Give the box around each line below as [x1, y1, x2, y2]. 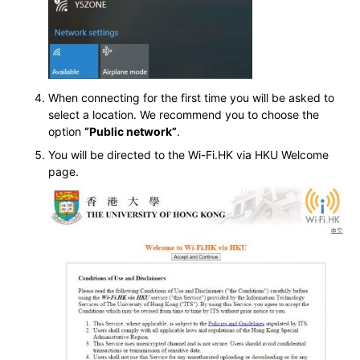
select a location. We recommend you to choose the [48, 107, 319, 121]
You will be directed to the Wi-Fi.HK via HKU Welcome [48, 147, 329, 162]
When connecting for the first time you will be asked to [48, 90, 334, 104]
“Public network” [84, 124, 177, 138]
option [48, 124, 84, 138]
